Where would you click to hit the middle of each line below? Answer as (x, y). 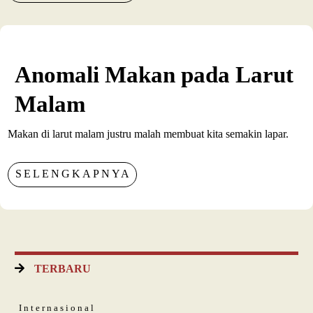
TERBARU (63, 269)
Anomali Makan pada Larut (154, 75)
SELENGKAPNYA (74, 174)
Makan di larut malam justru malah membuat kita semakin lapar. (148, 134)
